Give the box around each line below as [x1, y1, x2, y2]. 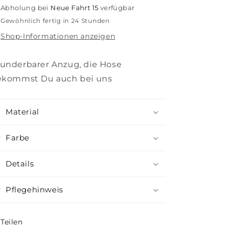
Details [6, 159, 34, 168]
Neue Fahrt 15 [50, 4, 99, 12]
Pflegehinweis [6, 185, 63, 194]
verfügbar [98, 4, 135, 12]
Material [6, 107, 39, 117]
